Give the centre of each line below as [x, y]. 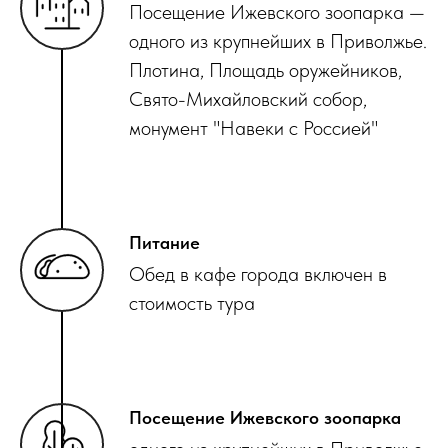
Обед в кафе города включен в [258, 274]
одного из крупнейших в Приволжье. [278, 41]
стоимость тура [192, 303]
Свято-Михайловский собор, [248, 99]
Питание [164, 243]
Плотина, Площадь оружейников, [265, 70]
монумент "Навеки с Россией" [253, 128]
